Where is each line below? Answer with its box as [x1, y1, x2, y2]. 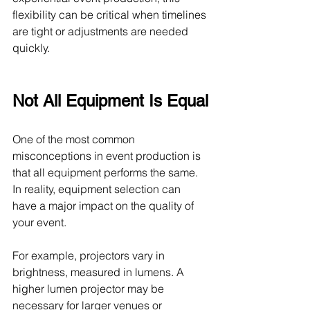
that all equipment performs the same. [12, 165, 201, 179]
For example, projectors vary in [12, 248, 167, 262]
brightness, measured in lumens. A [12, 265, 187, 279]
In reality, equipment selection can [12, 182, 183, 196]
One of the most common [12, 132, 138, 146]
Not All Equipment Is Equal [12, 91, 208, 110]
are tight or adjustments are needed [12, 24, 191, 38]
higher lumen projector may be [12, 282, 167, 295]
